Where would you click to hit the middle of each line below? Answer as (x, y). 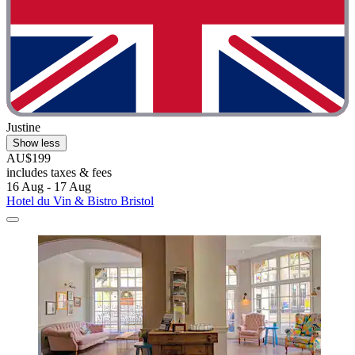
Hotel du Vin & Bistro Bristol (80, 201)
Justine (23, 128)
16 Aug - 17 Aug (49, 187)
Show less (36, 143)
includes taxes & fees (59, 173)
